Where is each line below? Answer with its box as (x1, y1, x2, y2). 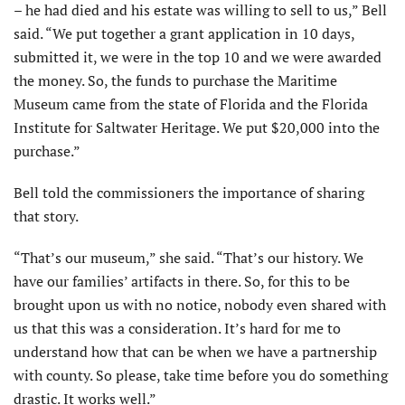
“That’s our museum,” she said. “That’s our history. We (14, 247, 363, 268)
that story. (14, 205, 79, 226)
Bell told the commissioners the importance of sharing (14, 182, 364, 202)
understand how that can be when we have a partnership (14, 341, 377, 362)
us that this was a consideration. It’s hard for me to (14, 317, 341, 338)
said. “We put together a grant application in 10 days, (14, 23, 354, 43)
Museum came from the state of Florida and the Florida (14, 93, 368, 114)
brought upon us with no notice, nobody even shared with (14, 294, 386, 315)
